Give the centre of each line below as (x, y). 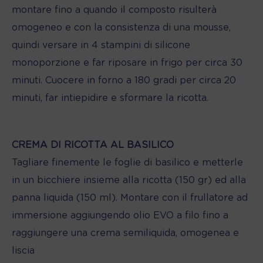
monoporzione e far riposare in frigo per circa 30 (127, 63)
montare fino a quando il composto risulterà (114, 10)
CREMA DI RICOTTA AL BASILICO (93, 145)
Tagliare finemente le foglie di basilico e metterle (127, 162)
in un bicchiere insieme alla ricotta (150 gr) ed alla (129, 180)
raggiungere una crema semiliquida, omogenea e (125, 233)
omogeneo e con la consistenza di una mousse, (121, 27)
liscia (23, 250)
